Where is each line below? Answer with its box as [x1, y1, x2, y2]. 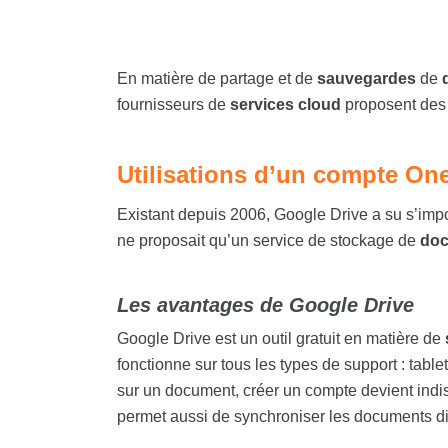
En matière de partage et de [117, 70, 317, 87]
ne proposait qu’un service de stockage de [117, 232, 420, 249]
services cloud [230, 96, 341, 113]
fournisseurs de [117, 96, 230, 113]
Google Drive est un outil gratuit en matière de [117, 330, 445, 347]
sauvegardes [317, 70, 416, 87]
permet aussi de [117, 408, 234, 425]
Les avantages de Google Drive [117, 294, 414, 316]
